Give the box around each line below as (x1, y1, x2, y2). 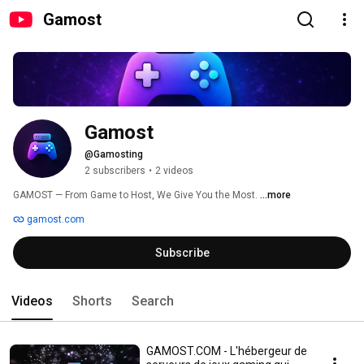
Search (132, 293, 174, 310)
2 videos (155, 165, 193, 177)
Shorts (72, 293, 112, 310)
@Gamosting (84, 149, 143, 161)
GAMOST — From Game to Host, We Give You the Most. (13, 189, 260, 201)
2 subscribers (84, 165, 145, 177)
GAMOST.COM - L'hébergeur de (146, 344, 307, 358)
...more (260, 189, 291, 201)
